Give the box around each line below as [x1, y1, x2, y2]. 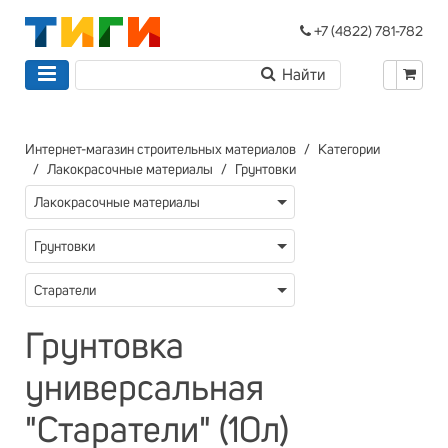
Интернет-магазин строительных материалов [25, 143, 296, 157]
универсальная [25, 372, 264, 408]
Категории [318, 143, 380, 157]
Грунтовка [25, 330, 184, 366]
